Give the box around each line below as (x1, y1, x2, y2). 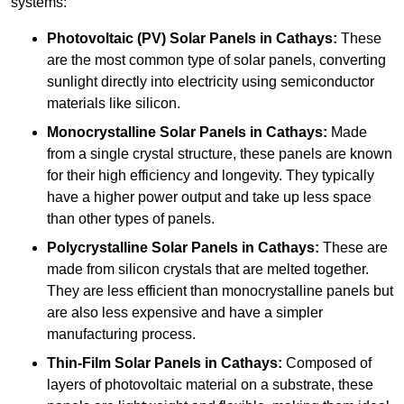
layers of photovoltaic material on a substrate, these (47, 377, 373, 393)
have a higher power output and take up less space (47, 189, 372, 206)
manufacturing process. (47, 326, 196, 343)
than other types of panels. (47, 211, 215, 227)
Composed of (282, 355, 372, 372)
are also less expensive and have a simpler (47, 305, 323, 321)
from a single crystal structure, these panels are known (47, 146, 392, 162)
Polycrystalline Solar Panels (47, 240, 238, 256)
